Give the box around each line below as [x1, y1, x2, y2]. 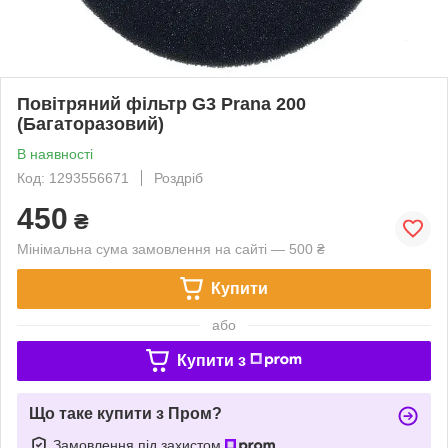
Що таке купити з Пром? [29, 404, 222, 422]
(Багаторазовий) [17, 113, 164, 134]
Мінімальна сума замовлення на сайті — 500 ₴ [17, 240, 325, 257]
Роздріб [154, 169, 203, 186]
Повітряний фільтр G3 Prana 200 [17, 93, 306, 114]
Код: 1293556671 [17, 169, 129, 186]
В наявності [17, 145, 93, 162]
